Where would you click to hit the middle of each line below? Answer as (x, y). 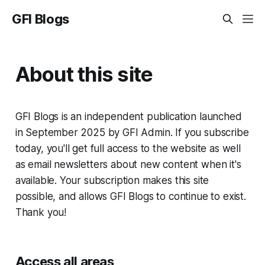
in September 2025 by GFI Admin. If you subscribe (132, 132)
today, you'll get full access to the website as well (128, 148)
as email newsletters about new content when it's (128, 164)
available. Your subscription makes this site (112, 180)
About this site (84, 74)
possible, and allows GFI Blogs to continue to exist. (130, 196)
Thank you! (41, 212)
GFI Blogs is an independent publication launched (128, 116)
